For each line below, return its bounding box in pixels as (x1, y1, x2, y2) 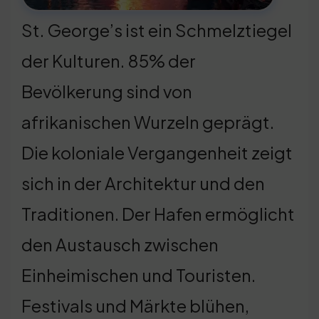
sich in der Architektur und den (21, 172, 265, 194)
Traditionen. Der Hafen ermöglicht (21, 202, 295, 224)
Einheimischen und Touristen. (21, 263, 256, 286)
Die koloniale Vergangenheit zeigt (21, 141, 293, 163)
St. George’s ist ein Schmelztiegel (21, 19, 292, 41)
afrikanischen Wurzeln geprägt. (21, 110, 274, 132)
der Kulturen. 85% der (21, 49, 196, 71)
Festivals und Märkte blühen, (21, 294, 249, 316)
